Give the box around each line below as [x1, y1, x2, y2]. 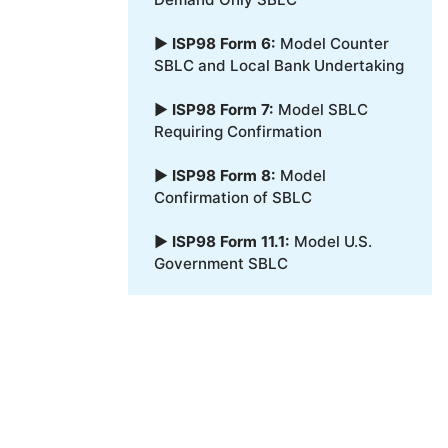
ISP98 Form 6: [171, 34, 276, 54]
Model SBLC [273, 100, 368, 120]
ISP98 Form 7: [171, 100, 274, 120]
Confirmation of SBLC [153, 188, 312, 208]
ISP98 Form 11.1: [171, 232, 290, 252]
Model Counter [275, 34, 389, 54]
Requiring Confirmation [153, 122, 322, 142]
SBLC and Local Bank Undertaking [153, 56, 404, 76]
